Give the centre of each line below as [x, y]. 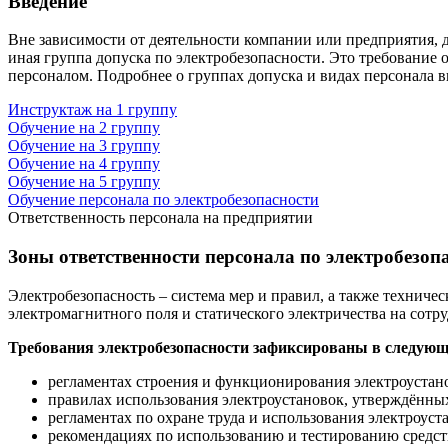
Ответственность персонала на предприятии [160, 218]
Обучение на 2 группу [84, 128]
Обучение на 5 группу [84, 182]
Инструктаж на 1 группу [92, 110]
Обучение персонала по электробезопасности [163, 200]
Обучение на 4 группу [84, 164]
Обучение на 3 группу [84, 146]
